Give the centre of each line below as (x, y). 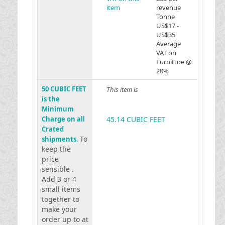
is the (50, 99)
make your (59, 209)
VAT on (166, 53)
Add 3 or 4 (59, 179)
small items (61, 189)
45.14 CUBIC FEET (136, 119)
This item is (122, 89)
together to (60, 199)
